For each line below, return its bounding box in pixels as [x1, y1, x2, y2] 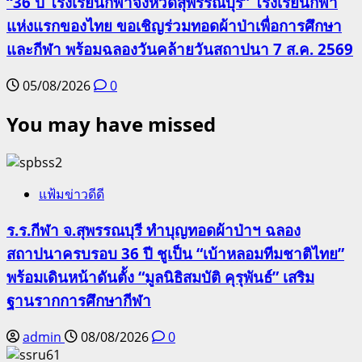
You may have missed [6, 110, 216, 137]
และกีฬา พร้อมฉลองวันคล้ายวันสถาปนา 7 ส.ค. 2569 [6, 39, 353, 60]
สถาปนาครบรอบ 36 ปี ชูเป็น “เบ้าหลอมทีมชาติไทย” [6, 243, 344, 264]
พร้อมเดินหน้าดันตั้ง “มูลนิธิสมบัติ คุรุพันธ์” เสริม [6, 267, 314, 288]
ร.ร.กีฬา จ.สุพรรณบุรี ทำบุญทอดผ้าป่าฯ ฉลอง [6, 220, 301, 241]
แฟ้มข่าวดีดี [39, 184, 104, 203]
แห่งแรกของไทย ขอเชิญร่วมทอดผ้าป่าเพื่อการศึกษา [6, 15, 342, 36]
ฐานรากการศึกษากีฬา [6, 290, 151, 311]
